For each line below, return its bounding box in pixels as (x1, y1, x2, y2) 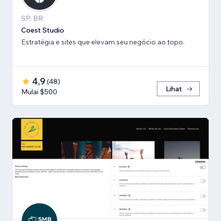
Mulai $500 (21, 87, 57, 96)
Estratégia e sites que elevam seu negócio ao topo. (21, 37, 184, 46)
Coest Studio (21, 25, 64, 35)
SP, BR (21, 13, 43, 23)
